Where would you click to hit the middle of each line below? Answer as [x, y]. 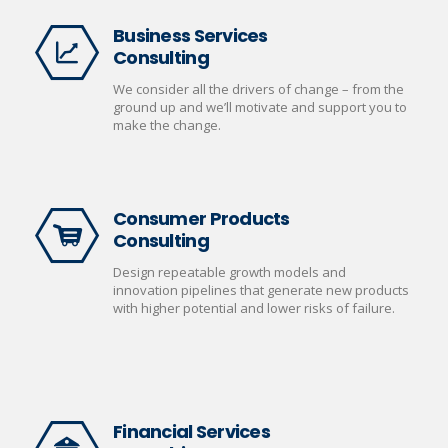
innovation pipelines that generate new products [261, 290]
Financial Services [192, 431]
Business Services [190, 35]
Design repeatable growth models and [229, 272]
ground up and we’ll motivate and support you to [260, 107]
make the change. [167, 125]
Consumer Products [201, 218]
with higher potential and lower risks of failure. [254, 308]
